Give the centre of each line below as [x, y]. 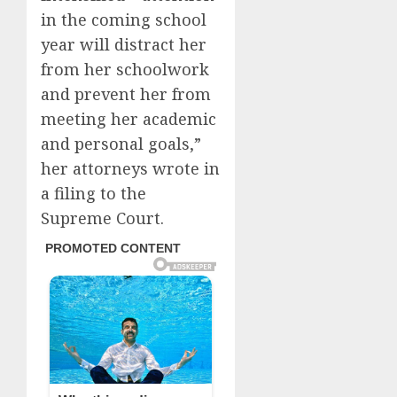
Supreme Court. [102, 218]
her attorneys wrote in [130, 168]
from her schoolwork [125, 69]
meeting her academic [128, 119]
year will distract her [124, 44]
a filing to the [93, 193]
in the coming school [124, 19]
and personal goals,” [121, 144]
